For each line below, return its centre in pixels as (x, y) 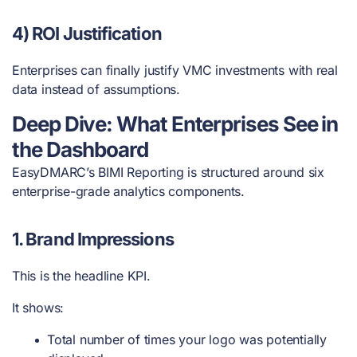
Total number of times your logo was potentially (187, 339)
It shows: (38, 307)
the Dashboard (80, 149)
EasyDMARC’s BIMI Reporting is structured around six (169, 172)
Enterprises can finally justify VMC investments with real (175, 70)
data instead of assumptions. (96, 89)
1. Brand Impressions (93, 239)
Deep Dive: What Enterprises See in (175, 124)
